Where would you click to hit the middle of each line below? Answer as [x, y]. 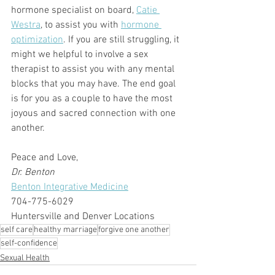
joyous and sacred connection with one [95, 114]
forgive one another [134, 230]
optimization [37, 40]
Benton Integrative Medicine [70, 188]
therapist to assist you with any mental [94, 70]
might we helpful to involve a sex [81, 55]
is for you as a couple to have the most [93, 99]
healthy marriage [65, 230]
